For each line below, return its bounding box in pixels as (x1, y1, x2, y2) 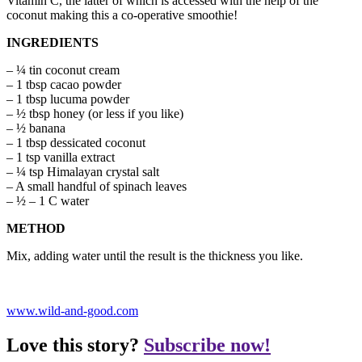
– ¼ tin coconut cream (6, 62, 120, 77)
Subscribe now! (144, 334, 271, 356)
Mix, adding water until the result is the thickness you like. (6, 248, 303, 263)
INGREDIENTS (6, 35, 99, 49)
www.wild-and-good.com (6, 303, 138, 318)
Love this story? (6, 334, 144, 356)
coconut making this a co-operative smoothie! (6, 7, 238, 22)
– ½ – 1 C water (6, 193, 89, 208)
